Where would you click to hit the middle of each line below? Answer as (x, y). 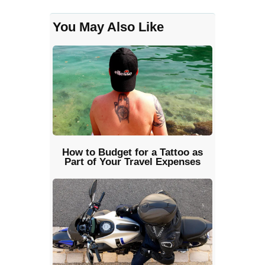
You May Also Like (108, 27)
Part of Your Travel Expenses (132, 161)
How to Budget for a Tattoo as (132, 152)
